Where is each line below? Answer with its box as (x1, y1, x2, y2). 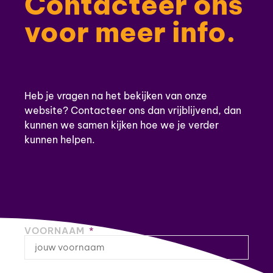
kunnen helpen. (24, 133, 97, 146)
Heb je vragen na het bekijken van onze (24, 90, 207, 102)
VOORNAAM (24, 224, 87, 236)
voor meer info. (24, 15, 236, 50)
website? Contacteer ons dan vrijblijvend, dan (24, 104, 241, 117)
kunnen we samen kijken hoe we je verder (24, 119, 219, 132)
